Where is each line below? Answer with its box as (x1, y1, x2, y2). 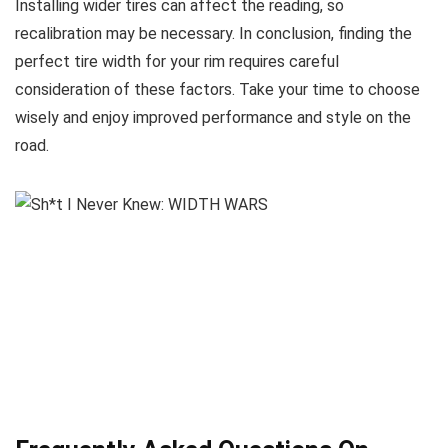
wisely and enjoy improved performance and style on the (15, 108, 411, 127)
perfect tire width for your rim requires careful (15, 52, 339, 71)
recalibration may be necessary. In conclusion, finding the (15, 24, 412, 43)
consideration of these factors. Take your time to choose (15, 80, 420, 99)
